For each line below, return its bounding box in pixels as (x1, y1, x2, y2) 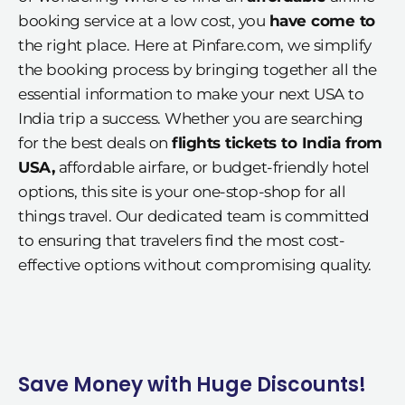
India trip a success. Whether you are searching (18, 108, 363, 127)
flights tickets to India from (172, 133, 382, 152)
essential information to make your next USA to (18, 84, 363, 103)
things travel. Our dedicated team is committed (18, 206, 369, 225)
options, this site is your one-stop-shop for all (18, 182, 345, 201)
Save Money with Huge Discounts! (18, 370, 366, 399)
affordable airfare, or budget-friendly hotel (54, 157, 370, 176)
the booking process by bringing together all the (18, 60, 376, 79)
